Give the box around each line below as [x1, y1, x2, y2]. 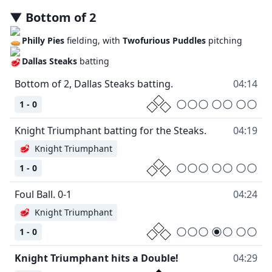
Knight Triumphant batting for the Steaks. [15, 124, 206, 138]
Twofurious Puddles [123, 34, 206, 46]
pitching [206, 34, 243, 46]
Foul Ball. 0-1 [15, 188, 72, 202]
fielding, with [67, 34, 123, 46]
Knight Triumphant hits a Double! [15, 251, 178, 265]
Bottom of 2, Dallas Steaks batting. [15, 77, 173, 91]
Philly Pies [22, 34, 65, 46]
